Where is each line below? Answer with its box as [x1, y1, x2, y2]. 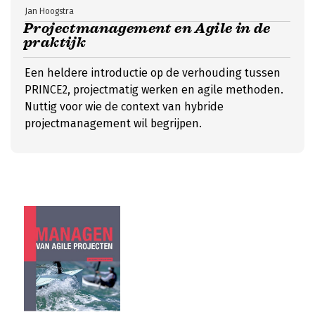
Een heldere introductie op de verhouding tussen [25, 66, 281, 79]
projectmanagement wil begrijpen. [25, 117, 202, 130]
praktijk [23, 34, 86, 51]
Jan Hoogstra [25, 6, 74, 16]
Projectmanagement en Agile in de [23, 20, 271, 37]
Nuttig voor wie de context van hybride [25, 100, 224, 113]
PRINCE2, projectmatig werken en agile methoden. [25, 83, 283, 96]
